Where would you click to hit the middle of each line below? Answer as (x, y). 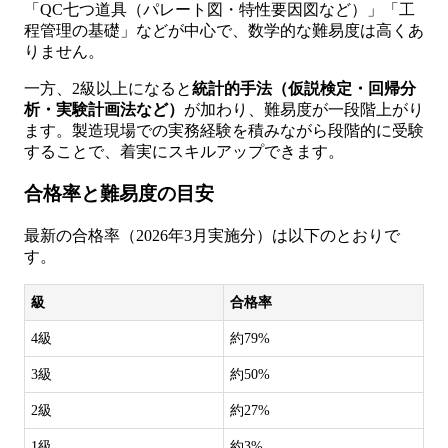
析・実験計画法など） (104, 109)
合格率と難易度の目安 (119, 194)
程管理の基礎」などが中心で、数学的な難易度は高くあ (224, 30)
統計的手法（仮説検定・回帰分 (304, 88)
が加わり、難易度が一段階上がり (304, 109)
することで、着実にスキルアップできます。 (184, 151)
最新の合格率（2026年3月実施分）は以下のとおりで (212, 236)
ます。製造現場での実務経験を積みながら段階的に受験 (224, 130)
